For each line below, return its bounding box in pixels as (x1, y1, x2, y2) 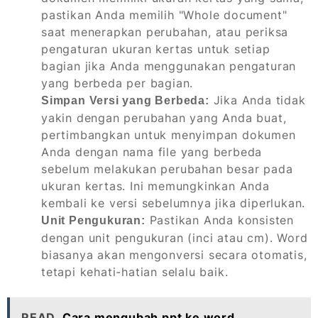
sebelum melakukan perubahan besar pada (41, 162, 293, 177)
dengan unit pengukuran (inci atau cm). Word (41, 231, 308, 246)
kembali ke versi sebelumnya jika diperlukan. (41, 196, 306, 211)
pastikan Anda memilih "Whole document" (41, 8, 287, 23)
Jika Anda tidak (209, 93, 306, 108)
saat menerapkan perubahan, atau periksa (41, 25, 289, 40)
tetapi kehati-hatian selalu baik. (41, 265, 229, 280)
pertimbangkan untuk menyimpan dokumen (41, 128, 296, 143)
